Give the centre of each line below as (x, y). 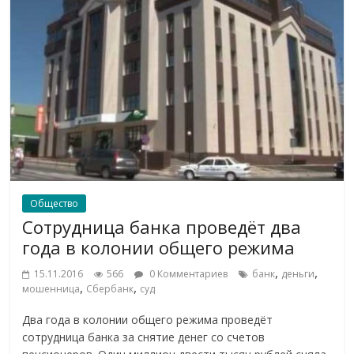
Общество (55, 203)
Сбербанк (110, 288)
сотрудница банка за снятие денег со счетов (144, 337)
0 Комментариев (188, 273)
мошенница (51, 288)
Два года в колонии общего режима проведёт (148, 319)
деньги (298, 273)
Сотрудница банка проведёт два (162, 226)
